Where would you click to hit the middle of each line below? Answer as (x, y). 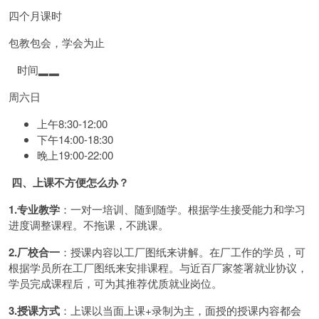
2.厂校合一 (34, 252)
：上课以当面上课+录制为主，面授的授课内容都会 (181, 310)
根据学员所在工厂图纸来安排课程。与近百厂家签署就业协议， (158, 267)
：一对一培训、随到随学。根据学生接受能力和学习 (183, 209)
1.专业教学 (34, 209)
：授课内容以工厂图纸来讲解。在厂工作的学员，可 (183, 252)
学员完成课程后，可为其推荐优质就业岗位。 (115, 283)
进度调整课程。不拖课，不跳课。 (89, 225)
